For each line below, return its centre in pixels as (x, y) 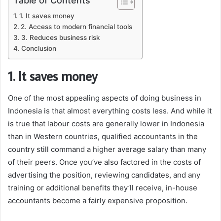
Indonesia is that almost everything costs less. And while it (110, 110)
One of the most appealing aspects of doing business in (105, 98)
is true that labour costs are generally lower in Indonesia (106, 123)
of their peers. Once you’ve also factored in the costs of (104, 162)
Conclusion (38, 48)
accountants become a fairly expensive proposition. (99, 200)
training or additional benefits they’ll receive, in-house (103, 187)
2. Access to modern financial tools (76, 27)
